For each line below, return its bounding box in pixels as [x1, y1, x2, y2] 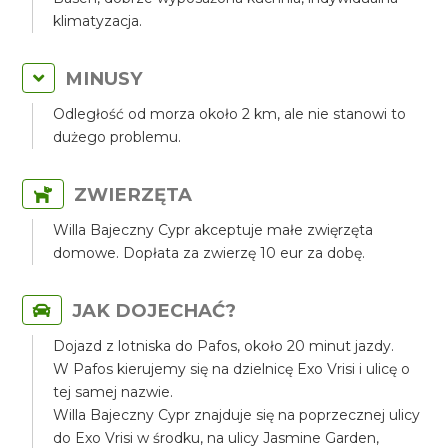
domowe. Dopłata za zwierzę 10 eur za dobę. [53, 244, 366, 262]
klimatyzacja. [53, 12, 143, 30]
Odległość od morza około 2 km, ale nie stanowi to [53, 105, 407, 123]
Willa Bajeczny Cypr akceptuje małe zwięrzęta [53, 221, 374, 239]
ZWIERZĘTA [74, 183, 193, 206]
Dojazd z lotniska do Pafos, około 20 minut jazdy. [53, 337, 395, 355]
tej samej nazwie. [53, 383, 174, 401]
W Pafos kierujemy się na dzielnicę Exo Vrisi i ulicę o [53, 360, 411, 378]
